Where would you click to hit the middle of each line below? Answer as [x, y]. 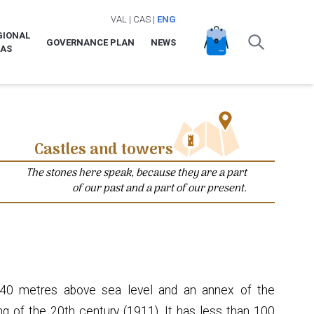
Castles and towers [103, 150]
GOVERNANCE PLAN [90, 42]
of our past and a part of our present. [159, 188]
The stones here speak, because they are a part [136, 173]
